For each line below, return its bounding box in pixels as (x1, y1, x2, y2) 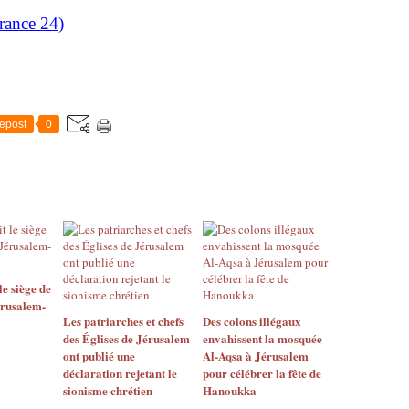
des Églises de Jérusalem (63, 330, 190, 347)
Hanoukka (202, 382, 257, 399)
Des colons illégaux (202, 312, 301, 330)
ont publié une (63, 347, 135, 364)
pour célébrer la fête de (202, 364, 321, 382)
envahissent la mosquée (202, 330, 322, 347)
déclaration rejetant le (63, 364, 177, 382)
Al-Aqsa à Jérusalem (202, 347, 309, 364)
